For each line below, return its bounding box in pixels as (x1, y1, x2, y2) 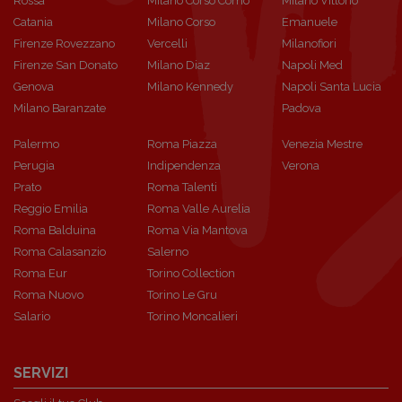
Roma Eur (13, 267, 67, 280)
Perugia (13, 159, 55, 172)
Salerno (147, 245, 189, 258)
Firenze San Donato (13, 58, 118, 72)
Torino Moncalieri (147, 310, 239, 323)
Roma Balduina (13, 223, 96, 237)
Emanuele (281, 15, 337, 29)
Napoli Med (281, 58, 343, 72)
